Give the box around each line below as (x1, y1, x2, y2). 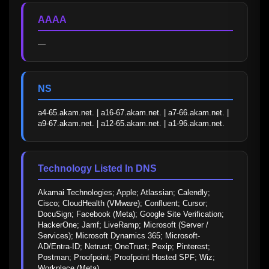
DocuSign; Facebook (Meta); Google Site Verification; (38, 210, 224, 219)
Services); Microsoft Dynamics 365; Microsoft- (38, 231, 200, 241)
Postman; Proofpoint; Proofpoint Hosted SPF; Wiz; (38, 253, 215, 262)
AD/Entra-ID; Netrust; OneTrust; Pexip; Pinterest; (38, 242, 210, 252)
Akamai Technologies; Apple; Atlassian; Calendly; (38, 188, 210, 198)
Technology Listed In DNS (38, 163, 157, 174)
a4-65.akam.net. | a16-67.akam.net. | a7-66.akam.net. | (38, 108, 229, 118)
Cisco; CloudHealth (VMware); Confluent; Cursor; (38, 199, 208, 208)
